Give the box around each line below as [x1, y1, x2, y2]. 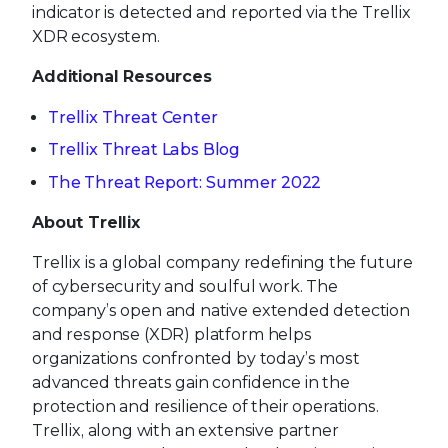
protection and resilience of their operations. [32, 396, 379, 416]
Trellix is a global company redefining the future [32, 252, 414, 272]
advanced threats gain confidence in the [32, 372, 350, 392]
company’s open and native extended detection [32, 300, 410, 320]
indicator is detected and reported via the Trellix [32, 3, 411, 23]
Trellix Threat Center [48, 108, 218, 128]
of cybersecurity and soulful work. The [32, 276, 338, 296]
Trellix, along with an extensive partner [32, 420, 339, 440]
